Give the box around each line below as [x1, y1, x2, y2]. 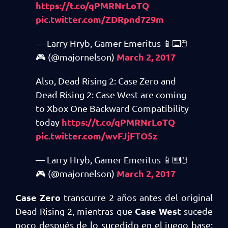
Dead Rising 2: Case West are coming [36, 89, 186, 100]
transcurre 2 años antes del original [61, 191, 213, 203]
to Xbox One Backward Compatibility [36, 102, 189, 113]
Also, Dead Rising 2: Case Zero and [36, 75, 176, 86]
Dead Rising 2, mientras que [15, 205, 135, 216]
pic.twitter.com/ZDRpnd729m [36, 13, 164, 25]
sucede [181, 205, 213, 216]
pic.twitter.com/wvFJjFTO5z [36, 129, 157, 141]
